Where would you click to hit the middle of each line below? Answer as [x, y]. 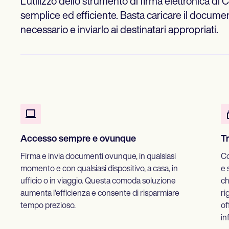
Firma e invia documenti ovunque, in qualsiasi [98, 157]
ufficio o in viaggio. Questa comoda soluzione [98, 182]
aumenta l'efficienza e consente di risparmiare [100, 194]
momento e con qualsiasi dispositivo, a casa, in [99, 169]
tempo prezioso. [48, 206]
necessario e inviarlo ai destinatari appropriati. [119, 31]
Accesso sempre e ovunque [78, 140]
